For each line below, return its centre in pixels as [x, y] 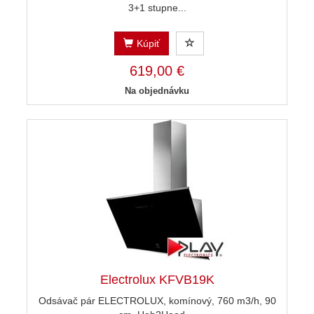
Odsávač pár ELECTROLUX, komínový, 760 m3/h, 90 [157, 301]
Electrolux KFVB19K [157, 280]
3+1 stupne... [157, 8]
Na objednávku [157, 91]
